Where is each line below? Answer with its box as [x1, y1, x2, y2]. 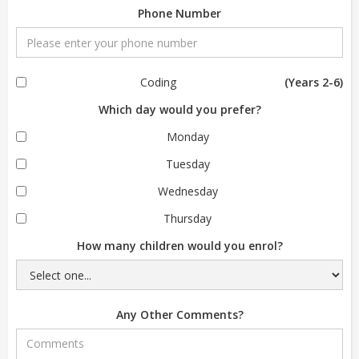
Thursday [163, 211, 212, 227]
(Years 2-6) [284, 75, 343, 91]
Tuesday [165, 156, 210, 172]
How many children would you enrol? [76, 238, 283, 254]
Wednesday [157, 184, 218, 200]
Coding [140, 75, 176, 91]
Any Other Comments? [115, 307, 244, 323]
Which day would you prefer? [98, 102, 261, 118]
